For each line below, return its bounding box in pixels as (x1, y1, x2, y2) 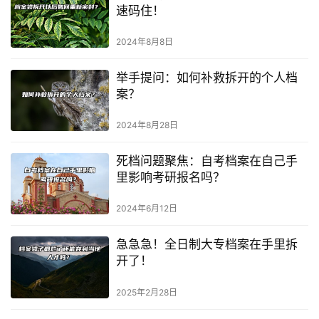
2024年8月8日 (115, 36, 173, 48)
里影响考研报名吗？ (115, 170, 225, 185)
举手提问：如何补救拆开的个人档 (115, 70, 298, 85)
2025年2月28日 (115, 286, 177, 298)
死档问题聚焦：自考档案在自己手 (115, 154, 298, 169)
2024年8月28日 (115, 120, 178, 131)
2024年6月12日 (115, 203, 177, 214)
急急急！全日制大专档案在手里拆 (115, 237, 298, 252)
